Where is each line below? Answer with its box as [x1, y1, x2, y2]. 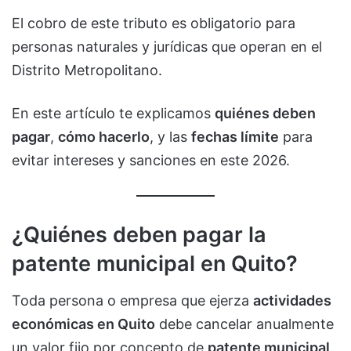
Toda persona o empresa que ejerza [12, 291, 253, 309]
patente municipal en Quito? [12, 251, 298, 277]
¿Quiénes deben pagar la [12, 222, 266, 248]
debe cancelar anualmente [155, 315, 334, 332]
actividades [253, 291, 331, 309]
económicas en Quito [12, 315, 155, 332]
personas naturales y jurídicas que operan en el [12, 38, 322, 55]
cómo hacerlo [58, 128, 150, 145]
